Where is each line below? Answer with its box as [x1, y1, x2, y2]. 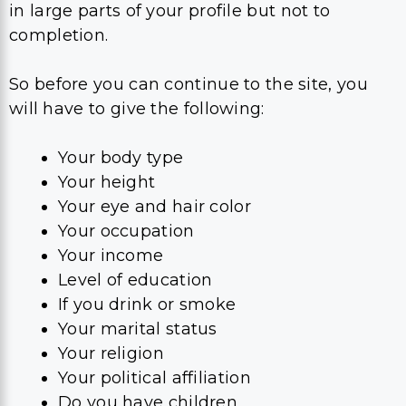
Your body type [58, 147, 184, 168]
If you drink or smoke [58, 294, 237, 314]
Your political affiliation [58, 367, 256, 388]
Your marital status [58, 318, 217, 339]
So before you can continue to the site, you [9, 73, 368, 94]
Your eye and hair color [58, 196, 251, 217]
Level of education [58, 269, 213, 290]
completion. [9, 24, 109, 45]
